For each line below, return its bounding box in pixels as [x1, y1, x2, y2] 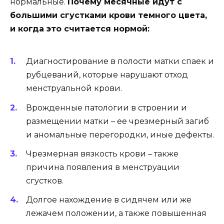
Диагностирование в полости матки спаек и [26, 56, 214, 66]
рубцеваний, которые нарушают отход [26, 70, 188, 80]
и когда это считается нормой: [10, 23, 149, 33]
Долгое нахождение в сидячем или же [26, 194, 191, 204]
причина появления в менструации [26, 162, 179, 172]
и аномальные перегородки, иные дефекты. [26, 129, 214, 139]
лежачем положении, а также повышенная [26, 208, 206, 218]
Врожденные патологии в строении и [26, 102, 187, 112]
